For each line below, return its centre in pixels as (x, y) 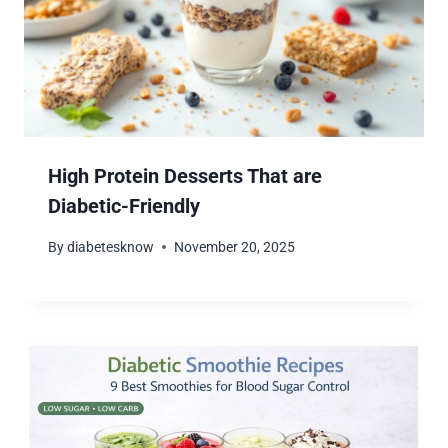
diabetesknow (111, 247)
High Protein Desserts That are (185, 176)
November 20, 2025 (235, 247)
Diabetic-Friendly (124, 206)
